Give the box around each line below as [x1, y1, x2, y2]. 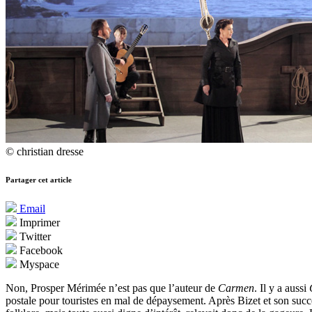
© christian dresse [6, 146, 84, 158]
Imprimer [17, 217, 60, 229]
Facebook [17, 244, 63, 257]
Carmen [218, 282, 254, 295]
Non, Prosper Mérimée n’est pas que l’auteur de [6, 282, 218, 295]
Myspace [17, 258, 59, 271]
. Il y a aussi [254, 282, 309, 295]
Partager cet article [6, 175, 72, 185]
